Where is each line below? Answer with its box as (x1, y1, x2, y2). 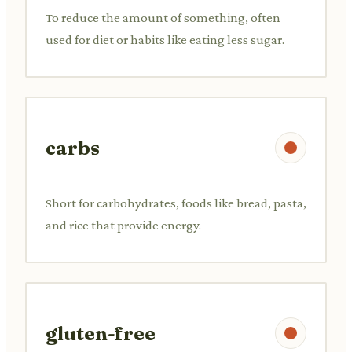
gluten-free (46, 321, 156, 345)
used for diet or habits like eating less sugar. (46, 31, 284, 47)
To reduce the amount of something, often (46, 9, 280, 25)
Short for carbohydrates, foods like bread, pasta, (46, 195, 306, 211)
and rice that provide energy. (46, 217, 201, 233)
